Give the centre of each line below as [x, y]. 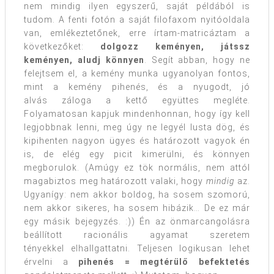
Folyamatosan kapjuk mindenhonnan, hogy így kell [137, 113]
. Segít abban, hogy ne [197, 60]
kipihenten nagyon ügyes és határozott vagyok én [137, 140]
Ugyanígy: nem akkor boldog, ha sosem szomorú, [137, 194]
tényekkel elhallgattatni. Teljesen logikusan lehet [137, 248]
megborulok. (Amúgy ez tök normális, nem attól [137, 167]
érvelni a [51, 261]
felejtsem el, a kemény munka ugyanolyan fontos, [137, 73]
